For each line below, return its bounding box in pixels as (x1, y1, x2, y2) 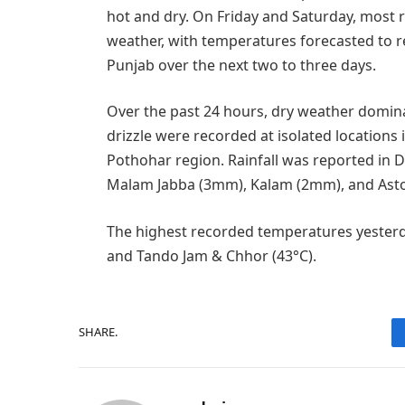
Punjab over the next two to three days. (106, 54, 376, 75)
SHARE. (79, 324, 118, 341)
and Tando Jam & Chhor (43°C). (106, 245, 316, 266)
